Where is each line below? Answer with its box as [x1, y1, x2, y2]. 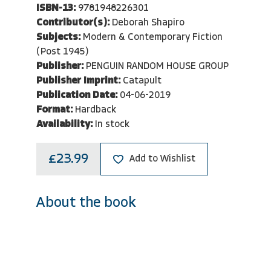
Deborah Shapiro [112, 18, 184, 28]
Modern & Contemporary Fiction [83, 32, 223, 42]
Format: [36, 105, 73, 115]
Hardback [75, 105, 116, 115]
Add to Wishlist [129, 154, 195, 165]
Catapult [123, 76, 162, 86]
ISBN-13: [36, 3, 76, 13]
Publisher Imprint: [36, 76, 120, 86]
